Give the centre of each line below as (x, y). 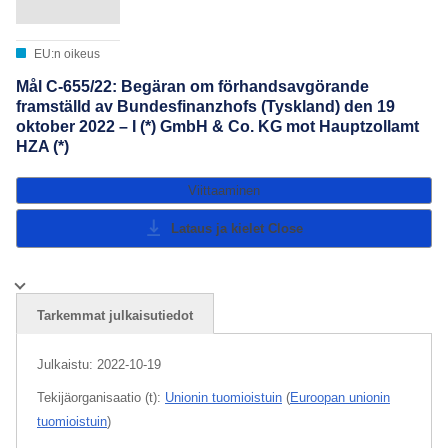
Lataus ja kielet (219, 228)
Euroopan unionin (340, 397)
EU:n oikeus (65, 54)
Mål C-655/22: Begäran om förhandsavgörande (192, 87)
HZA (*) (42, 147)
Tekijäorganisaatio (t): (101, 397)
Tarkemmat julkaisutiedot (115, 315)
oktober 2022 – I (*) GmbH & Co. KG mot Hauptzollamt (217, 127)
